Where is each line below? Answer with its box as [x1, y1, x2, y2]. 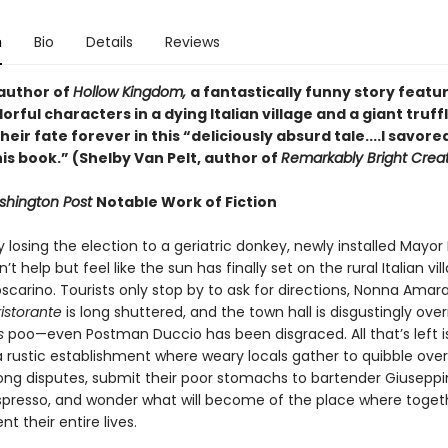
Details [85, 32, 133, 52]
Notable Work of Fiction [95, 192, 277, 212]
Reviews [164, 32, 220, 52]
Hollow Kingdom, [72, 82, 190, 102]
